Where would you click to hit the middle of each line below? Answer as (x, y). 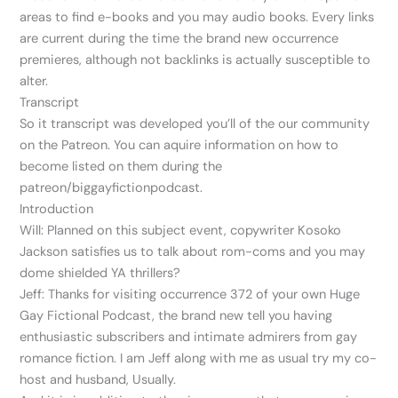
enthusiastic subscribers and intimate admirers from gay (189, 338)
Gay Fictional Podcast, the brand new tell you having (176, 316)
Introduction (57, 210)
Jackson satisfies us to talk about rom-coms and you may (193, 252)
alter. (34, 82)
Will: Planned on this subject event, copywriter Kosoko (181, 231)
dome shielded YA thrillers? (100, 274)
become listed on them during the (121, 167)
